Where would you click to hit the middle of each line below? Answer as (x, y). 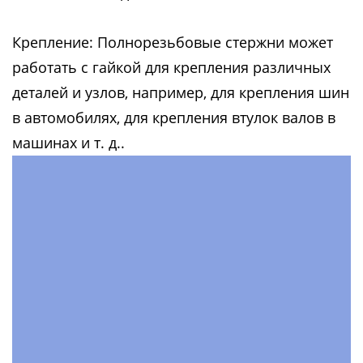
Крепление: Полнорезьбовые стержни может (173, 42)
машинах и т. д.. (68, 143)
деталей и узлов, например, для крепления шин (181, 92)
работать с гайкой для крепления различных (171, 67)
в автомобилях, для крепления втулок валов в (174, 117)
